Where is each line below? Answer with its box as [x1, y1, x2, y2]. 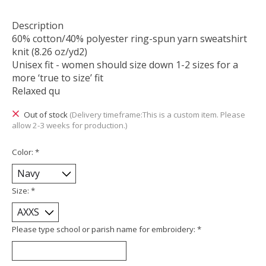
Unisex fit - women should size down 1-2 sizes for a [12, 58, 238, 72]
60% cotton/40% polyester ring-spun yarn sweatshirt [12, 32, 247, 46]
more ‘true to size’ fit [12, 71, 103, 85]
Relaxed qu [12, 84, 60, 98]
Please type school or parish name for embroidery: [12, 224, 197, 235]
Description [12, 19, 64, 33]
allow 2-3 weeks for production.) [12, 120, 128, 131]
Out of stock [23, 109, 69, 121]
